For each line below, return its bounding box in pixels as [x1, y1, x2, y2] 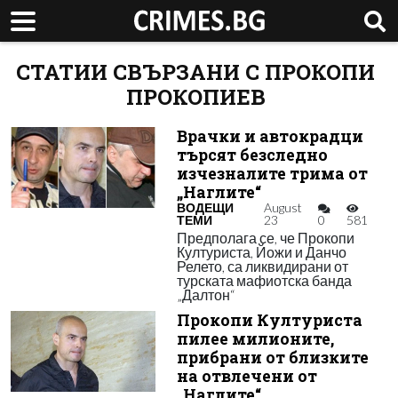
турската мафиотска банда [176, 272, 352, 289]
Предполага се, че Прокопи [176, 229, 354, 246]
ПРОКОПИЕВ [125, 83, 266, 111]
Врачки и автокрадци [176, 126, 363, 147]
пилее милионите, [176, 329, 334, 349]
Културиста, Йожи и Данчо [176, 243, 346, 260]
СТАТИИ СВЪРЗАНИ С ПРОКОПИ [16, 58, 375, 86]
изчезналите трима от [176, 163, 368, 184]
